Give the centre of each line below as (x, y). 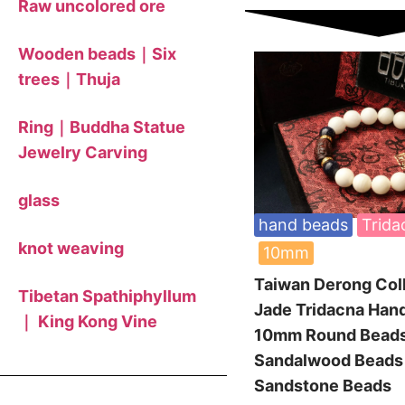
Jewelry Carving (83, 152)
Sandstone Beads (323, 386)
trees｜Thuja (69, 79)
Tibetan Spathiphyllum (107, 296)
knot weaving (71, 248)
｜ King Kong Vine (88, 321)
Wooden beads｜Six (97, 53)
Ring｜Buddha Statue (102, 127)
